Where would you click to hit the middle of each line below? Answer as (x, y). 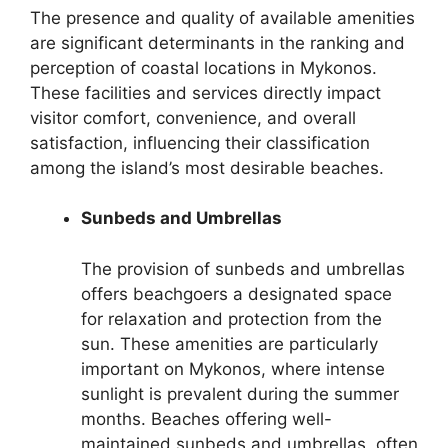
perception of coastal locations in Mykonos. (203, 67)
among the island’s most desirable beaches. (207, 167)
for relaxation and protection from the (231, 318)
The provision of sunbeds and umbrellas (243, 268)
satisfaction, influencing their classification (200, 142)
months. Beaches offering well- (206, 418)
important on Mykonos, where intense (233, 368)
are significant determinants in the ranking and (217, 42)
